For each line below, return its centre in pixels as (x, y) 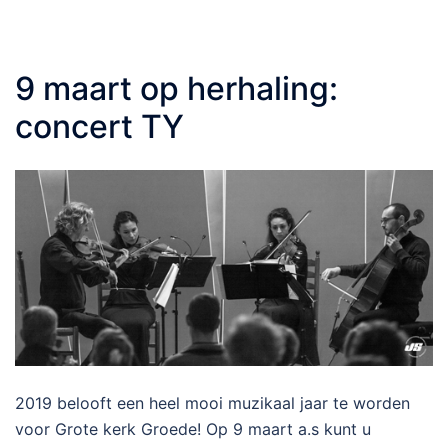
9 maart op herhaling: (176, 89)
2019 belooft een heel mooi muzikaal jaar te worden (212, 402)
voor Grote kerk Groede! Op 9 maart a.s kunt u (193, 428)
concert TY (99, 127)
